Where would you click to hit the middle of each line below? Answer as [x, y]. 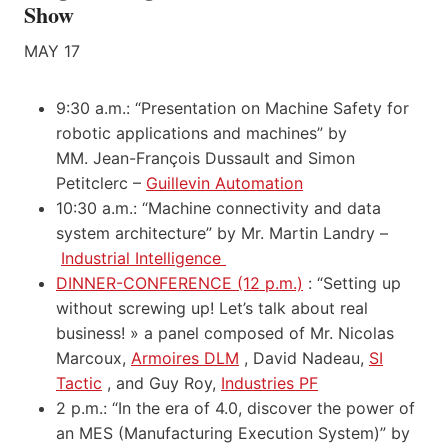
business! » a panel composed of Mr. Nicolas [225, 332]
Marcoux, [93, 357]
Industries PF [269, 382]
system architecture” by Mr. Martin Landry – [222, 232]
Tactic [79, 382]
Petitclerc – [101, 182]
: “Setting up [352, 282]
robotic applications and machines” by [201, 132]
